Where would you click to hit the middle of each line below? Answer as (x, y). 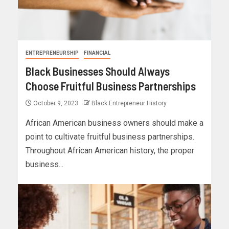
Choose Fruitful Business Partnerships (111, 86)
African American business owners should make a (114, 123)
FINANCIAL (97, 53)
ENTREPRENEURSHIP (52, 53)
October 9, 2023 (56, 104)
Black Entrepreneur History (129, 104)
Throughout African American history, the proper (110, 151)
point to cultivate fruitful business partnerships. (110, 137)
